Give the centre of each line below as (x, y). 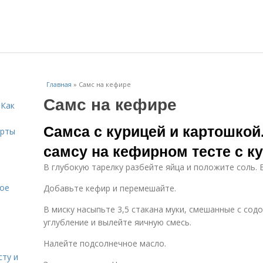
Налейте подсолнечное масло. (105, 243)
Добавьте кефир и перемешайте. (110, 188)
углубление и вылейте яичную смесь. (117, 222)
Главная (59, 84)
